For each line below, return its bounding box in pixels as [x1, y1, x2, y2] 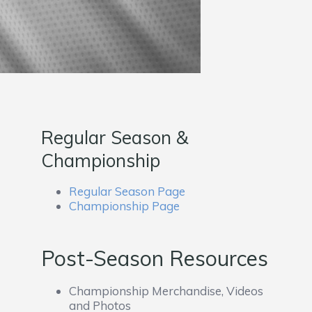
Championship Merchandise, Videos [68, 283, 263, 298]
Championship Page [68, 198, 180, 213]
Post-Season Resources [40, 245, 268, 272]
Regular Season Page [68, 184, 185, 198]
